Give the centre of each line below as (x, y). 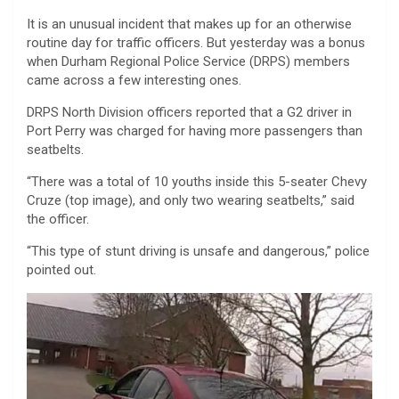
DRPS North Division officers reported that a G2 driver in (189, 112)
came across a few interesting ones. (134, 80)
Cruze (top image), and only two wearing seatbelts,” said (191, 200)
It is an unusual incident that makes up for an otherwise (189, 24)
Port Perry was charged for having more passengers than (195, 130)
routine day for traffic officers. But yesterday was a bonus (196, 42)
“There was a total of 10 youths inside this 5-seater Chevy (197, 181)
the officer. (58, 219)
